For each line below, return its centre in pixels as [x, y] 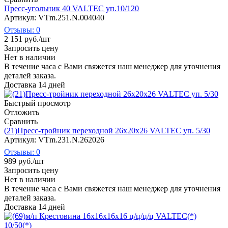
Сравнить [21, 121]
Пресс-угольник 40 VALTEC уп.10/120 [72, 8]
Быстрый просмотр [37, 103]
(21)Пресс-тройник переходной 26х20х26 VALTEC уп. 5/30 [107, 130]
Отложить [22, 112]
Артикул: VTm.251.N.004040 [54, 17]
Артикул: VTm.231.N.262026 [54, 139]
